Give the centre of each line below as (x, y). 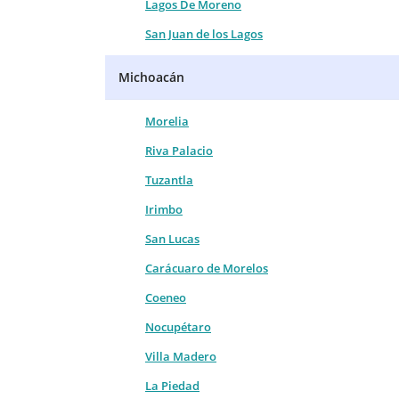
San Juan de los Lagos (204, 33)
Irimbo (164, 209)
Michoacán (151, 77)
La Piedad (172, 385)
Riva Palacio (179, 150)
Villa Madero (181, 356)
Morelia (167, 121)
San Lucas (172, 238)
